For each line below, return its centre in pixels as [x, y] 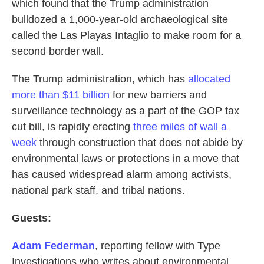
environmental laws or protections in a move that [126, 159]
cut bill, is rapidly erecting [71, 127]
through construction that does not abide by [140, 143]
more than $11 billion [61, 95]
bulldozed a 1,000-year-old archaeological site [120, 19]
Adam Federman [53, 246]
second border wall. [58, 51]
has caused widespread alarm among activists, [122, 174]
